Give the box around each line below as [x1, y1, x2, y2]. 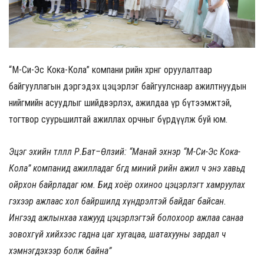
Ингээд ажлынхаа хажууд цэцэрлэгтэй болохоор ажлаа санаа [9, 212, 243, 223]
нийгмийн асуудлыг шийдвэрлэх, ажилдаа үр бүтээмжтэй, [9, 97, 232, 108]
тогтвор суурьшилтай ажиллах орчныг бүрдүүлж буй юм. [9, 113, 227, 125]
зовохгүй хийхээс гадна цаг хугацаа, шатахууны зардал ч [9, 228, 226, 240]
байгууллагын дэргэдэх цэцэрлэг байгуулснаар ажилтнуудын [9, 80, 246, 92]
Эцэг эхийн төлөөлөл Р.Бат [9, 146, 95, 157]
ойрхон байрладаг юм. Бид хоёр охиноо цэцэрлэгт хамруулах [9, 179, 245, 190]
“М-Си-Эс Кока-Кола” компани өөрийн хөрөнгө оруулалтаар [9, 64, 212, 75]
